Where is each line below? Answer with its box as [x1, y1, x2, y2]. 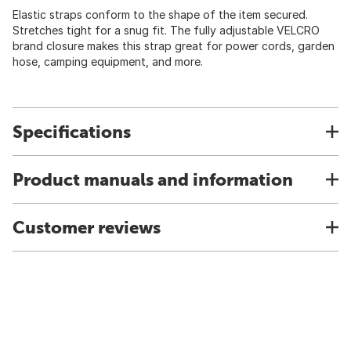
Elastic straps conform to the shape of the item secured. [13, 8, 308, 21]
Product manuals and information [13, 169, 293, 190]
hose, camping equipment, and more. [13, 55, 203, 68]
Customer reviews [13, 217, 161, 237]
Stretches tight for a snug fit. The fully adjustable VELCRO [13, 24, 320, 37]
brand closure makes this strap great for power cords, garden [13, 39, 335, 52]
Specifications [13, 121, 131, 142]
